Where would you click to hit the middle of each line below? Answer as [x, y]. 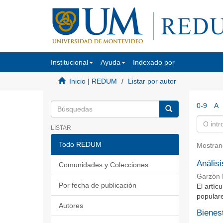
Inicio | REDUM [93, 81]
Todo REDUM [80, 144]
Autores [71, 206]
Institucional [69, 62]
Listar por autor [152, 81]
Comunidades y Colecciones [104, 165]
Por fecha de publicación [98, 185]
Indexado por [154, 62]
